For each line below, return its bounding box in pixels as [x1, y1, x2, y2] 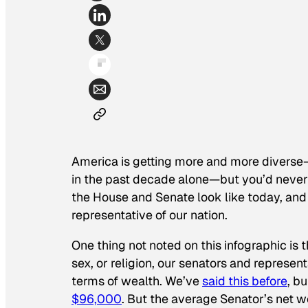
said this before [202, 273, 287, 289]
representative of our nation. [71, 207, 228, 223]
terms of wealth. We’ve [71, 273, 202, 289]
